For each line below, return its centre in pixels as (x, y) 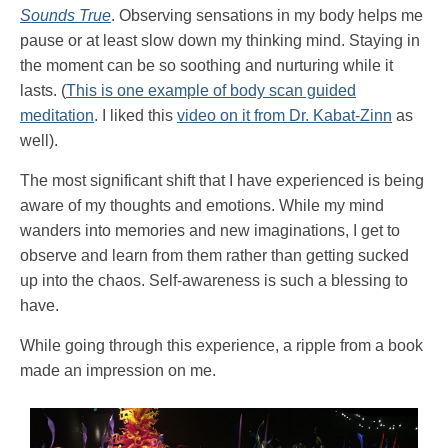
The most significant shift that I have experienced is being (222, 181)
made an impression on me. (118, 371)
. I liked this (135, 116)
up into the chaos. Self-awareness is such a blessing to (214, 281)
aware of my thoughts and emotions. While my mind (202, 206)
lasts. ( (43, 91)
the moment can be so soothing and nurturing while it (206, 66)
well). (39, 141)
